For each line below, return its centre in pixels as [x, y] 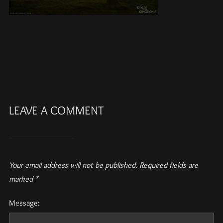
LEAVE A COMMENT [56, 111]
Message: [24, 203]
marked [22, 179]
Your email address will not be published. [73, 165]
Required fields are [168, 165]
